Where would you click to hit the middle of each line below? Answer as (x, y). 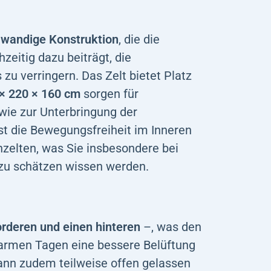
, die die (139, 39)
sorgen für (109, 93)
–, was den (171, 227)
